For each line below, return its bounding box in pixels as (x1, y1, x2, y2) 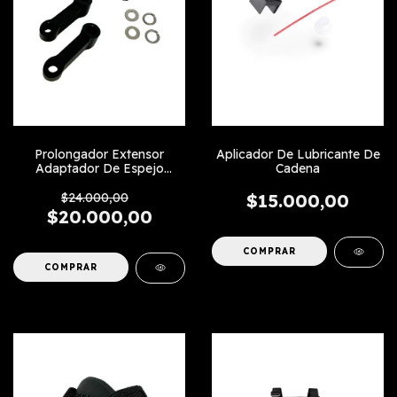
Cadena (276, 160, 320, 176)
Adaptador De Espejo (35, 160, 164, 176)
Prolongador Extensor (35, 145, 164, 162)
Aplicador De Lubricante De (215, 145, 380, 162)
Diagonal (73, 174, 126, 191)
